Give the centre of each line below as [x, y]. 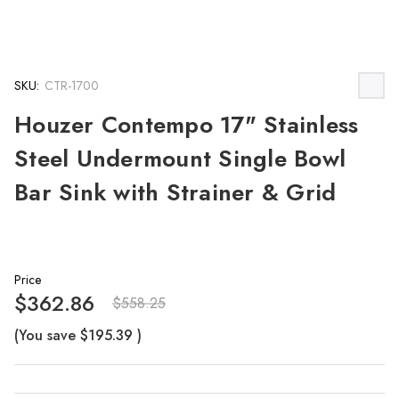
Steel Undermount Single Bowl [180, 159]
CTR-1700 [72, 85]
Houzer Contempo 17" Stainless [187, 125]
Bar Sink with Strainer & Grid [175, 192]
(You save [45, 335]
